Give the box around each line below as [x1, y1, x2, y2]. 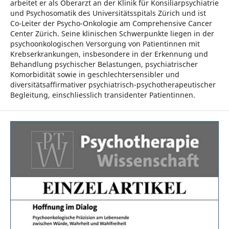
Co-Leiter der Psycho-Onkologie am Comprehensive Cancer [10, 18, 212, 29]
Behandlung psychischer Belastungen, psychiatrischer [10, 59, 198, 70]
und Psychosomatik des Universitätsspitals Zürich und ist [10, 8, 206, 18]
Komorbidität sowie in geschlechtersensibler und [10, 70, 179, 80]
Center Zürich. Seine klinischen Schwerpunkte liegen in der [10, 29, 214, 39]
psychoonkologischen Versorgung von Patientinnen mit [10, 39, 200, 49]
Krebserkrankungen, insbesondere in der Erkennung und [10, 49, 208, 59]
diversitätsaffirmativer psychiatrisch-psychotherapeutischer [10, 80, 216, 90]
